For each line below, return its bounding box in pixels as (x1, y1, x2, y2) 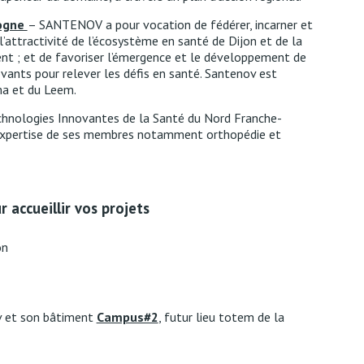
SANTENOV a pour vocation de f (38, 16, 216, 32)
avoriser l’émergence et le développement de (60, 49, 306, 65)
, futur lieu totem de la (158, 309, 284, 325)
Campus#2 (96, 309, 158, 325)
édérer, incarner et (215, 16, 313, 32)
